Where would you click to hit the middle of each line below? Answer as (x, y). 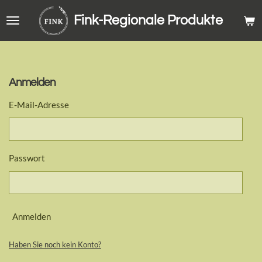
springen (23, 37)
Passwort (27, 158)
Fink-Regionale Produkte (148, 20)
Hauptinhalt (29, 24)
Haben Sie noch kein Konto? (55, 244)
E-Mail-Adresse (39, 105)
